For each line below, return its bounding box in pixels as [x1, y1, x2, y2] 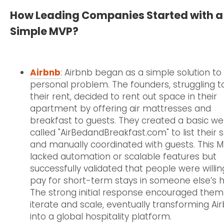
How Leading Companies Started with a [10, 7, 223, 22]
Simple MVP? [10, 23, 78, 38]
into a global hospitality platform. [30, 210, 171, 222]
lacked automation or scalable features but [30, 150, 216, 162]
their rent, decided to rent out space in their [30, 90, 217, 102]
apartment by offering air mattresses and [30, 102, 211, 114]
